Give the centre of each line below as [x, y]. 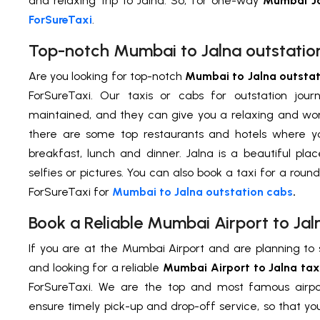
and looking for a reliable [96, 268]
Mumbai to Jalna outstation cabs [202, 192]
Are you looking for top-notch [107, 76]
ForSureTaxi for [70, 192]
